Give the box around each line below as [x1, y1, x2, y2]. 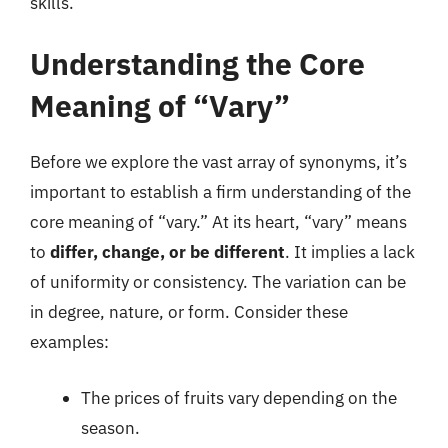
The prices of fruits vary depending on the [81, 386, 397, 409]
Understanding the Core [30, 44, 365, 83]
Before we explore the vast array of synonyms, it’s [30, 151, 407, 173]
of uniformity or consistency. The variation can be [30, 271, 406, 293]
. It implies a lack [285, 241, 415, 263]
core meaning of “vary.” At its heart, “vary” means [30, 211, 407, 233]
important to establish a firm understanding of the [30, 181, 411, 203]
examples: [30, 331, 109, 353]
